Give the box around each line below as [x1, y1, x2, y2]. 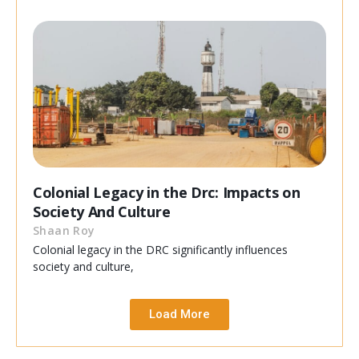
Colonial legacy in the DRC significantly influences [33, 242, 288, 258]
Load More [149, 307, 210, 322]
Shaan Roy [33, 223, 95, 239]
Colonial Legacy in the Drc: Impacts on [33, 183, 301, 203]
